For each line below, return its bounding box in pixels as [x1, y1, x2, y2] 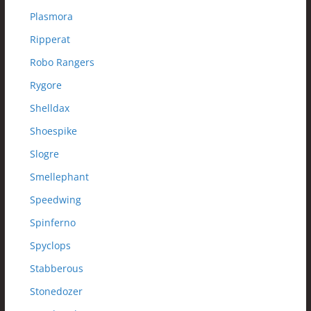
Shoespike [29, 124, 77, 138]
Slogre [29, 147, 59, 161]
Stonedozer [29, 285, 83, 299]
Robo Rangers [29, 56, 94, 69]
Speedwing [29, 193, 81, 207]
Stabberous [29, 262, 83, 276]
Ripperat [29, 33, 70, 47]
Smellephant [29, 170, 89, 184]
